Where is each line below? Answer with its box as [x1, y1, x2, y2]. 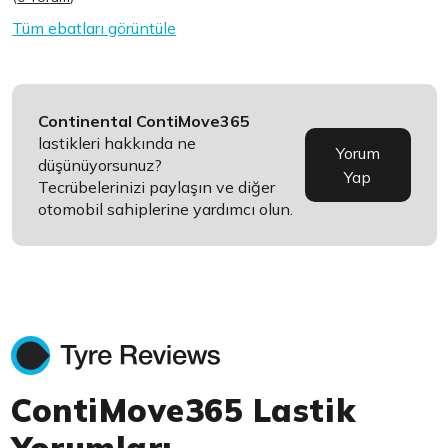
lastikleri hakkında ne [38, 133, 197, 153]
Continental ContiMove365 [38, 111, 251, 131]
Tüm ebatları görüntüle [12, 18, 177, 38]
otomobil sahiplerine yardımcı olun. [38, 199, 294, 219]
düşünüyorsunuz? [38, 155, 163, 175]
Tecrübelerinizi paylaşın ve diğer [38, 177, 276, 197]
